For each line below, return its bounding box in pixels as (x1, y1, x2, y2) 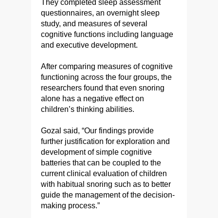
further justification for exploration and (41, 137, 170, 146)
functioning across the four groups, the (41, 73, 172, 82)
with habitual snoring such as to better (41, 180, 171, 189)
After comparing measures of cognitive (41, 62, 173, 71)
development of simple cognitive (41, 148, 152, 157)
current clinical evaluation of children (41, 169, 167, 178)
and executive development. (41, 41, 138, 50)
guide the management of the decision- (41, 191, 175, 200)
